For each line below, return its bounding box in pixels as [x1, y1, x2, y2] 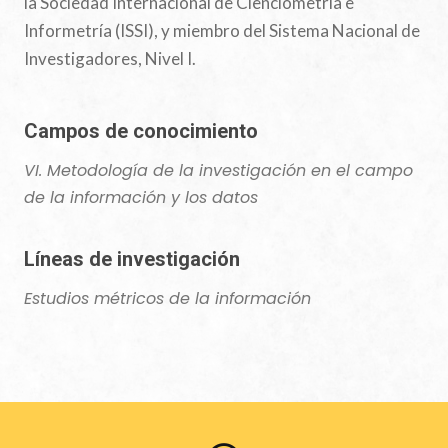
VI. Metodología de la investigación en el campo [24, 159, 413, 182]
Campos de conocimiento [24, 119, 258, 143]
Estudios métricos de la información [24, 287, 311, 310]
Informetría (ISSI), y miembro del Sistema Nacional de [24, 20, 420, 41]
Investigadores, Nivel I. [24, 48, 196, 69]
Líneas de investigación [24, 247, 240, 271]
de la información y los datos [24, 186, 258, 209]
